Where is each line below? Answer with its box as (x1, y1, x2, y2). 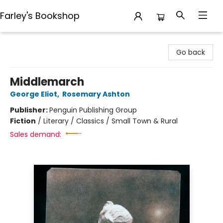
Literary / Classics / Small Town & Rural (43, 116, 178, 126)
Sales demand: (10, 129, 61, 139)
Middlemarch (10, 74, 84, 90)
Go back (176, 47, 205, 57)
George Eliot (10, 89, 57, 99)
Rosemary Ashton (62, 89, 130, 99)
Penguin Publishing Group (49, 105, 137, 115)
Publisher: (10, 105, 49, 115)
